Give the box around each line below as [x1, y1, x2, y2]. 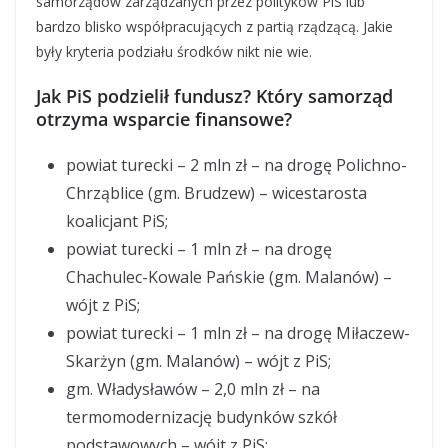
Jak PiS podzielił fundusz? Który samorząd [36, 84, 393, 108]
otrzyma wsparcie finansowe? [36, 107, 292, 131]
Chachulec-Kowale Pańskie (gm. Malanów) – [66, 266, 392, 288]
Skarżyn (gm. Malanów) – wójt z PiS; [66, 350, 331, 372]
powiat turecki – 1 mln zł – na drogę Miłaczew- [66, 322, 410, 344]
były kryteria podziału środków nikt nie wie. [36, 42, 312, 61]
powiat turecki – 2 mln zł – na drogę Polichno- [66, 154, 407, 176]
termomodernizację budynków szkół [66, 406, 337, 428]
